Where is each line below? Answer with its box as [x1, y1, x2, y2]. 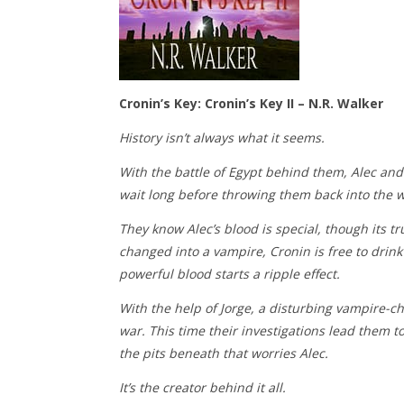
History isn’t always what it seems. [119, 129, 325, 146]
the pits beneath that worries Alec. [119, 344, 328, 362]
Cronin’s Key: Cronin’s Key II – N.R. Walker [119, 95, 383, 112]
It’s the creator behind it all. [119, 379, 286, 396]
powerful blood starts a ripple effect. [119, 265, 340, 282]
